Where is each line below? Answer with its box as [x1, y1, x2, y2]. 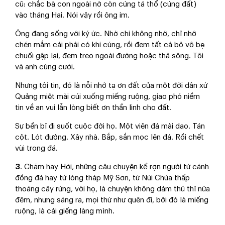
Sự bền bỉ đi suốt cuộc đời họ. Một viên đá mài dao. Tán [15, 123, 205, 130]
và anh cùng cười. [15, 63, 75, 71]
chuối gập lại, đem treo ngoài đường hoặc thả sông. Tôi [15, 52, 203, 60]
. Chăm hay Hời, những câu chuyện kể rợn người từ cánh [20, 163, 209, 171]
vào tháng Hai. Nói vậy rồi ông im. [15, 12, 130, 19]
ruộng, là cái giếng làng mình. [15, 207, 115, 215]
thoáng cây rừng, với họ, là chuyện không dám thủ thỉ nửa [15, 185, 210, 193]
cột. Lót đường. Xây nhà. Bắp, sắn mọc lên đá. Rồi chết [15, 134, 204, 141]
